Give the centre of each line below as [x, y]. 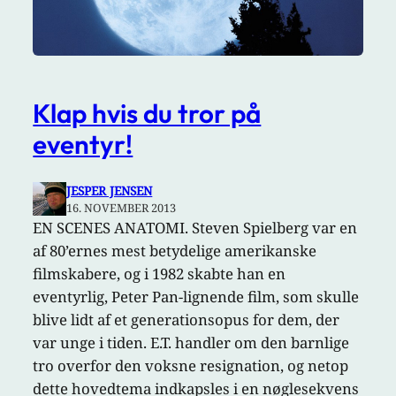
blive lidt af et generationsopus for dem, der [187, 320]
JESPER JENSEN [110, 191]
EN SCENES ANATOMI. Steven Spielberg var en [195, 228]
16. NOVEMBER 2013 [122, 208]
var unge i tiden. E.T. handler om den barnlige [191, 343]
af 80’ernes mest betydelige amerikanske [175, 251]
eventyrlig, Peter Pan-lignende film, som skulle [196, 297]
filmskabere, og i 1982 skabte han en [160, 274]
